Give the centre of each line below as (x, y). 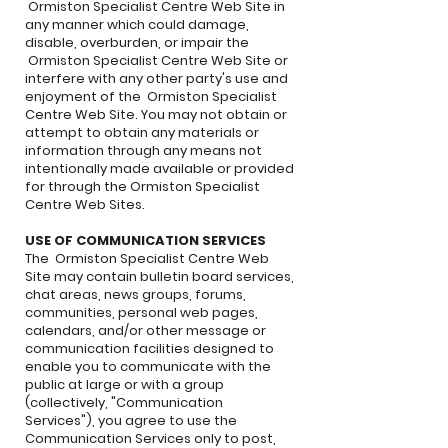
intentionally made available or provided (159, 168)
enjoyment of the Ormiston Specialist (151, 96)
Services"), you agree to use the (131, 420)
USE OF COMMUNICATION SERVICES (145, 240)
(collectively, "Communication (124, 402)
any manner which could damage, (137, 24)
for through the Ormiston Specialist (142, 186)
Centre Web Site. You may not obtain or (156, 114)
